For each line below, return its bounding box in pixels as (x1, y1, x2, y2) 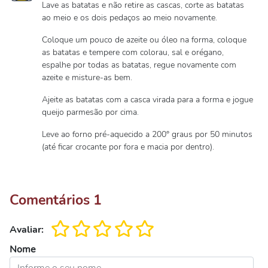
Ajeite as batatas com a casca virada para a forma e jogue (42, 94, 253, 105)
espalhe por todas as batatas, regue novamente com (42, 59, 236, 71)
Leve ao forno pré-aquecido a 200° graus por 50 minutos (42, 129, 252, 140)
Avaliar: (10, 223, 44, 236)
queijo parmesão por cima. (42, 106, 139, 118)
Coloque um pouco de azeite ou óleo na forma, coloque (42, 34, 246, 45)
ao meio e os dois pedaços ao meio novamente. (42, 12, 217, 23)
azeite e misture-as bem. (42, 72, 132, 83)
